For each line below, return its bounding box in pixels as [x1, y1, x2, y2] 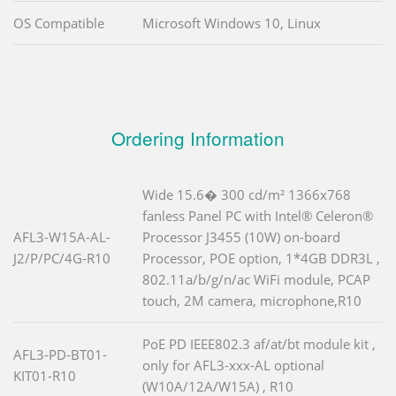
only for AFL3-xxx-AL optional [142, 355, 324, 374]
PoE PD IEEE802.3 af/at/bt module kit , [142, 334, 376, 353]
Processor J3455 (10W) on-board [142, 227, 340, 246]
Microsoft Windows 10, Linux [142, 13, 321, 32]
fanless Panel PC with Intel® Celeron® [142, 206, 373, 225]
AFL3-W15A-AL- [13, 227, 110, 246]
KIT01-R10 [13, 366, 76, 385]
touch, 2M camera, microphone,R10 [142, 291, 362, 309]
